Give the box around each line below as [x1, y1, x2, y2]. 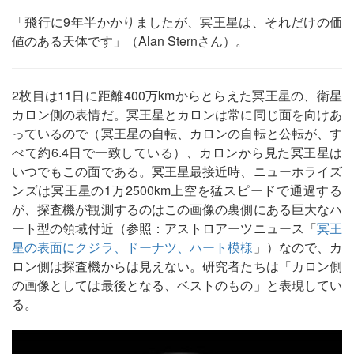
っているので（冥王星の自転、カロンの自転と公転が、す [12, 124, 342, 143]
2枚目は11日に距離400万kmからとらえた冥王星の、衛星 [12, 86, 342, 105]
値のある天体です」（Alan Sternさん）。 [12, 32, 248, 51]
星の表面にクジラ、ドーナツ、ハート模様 [12, 238, 254, 257]
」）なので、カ [253, 238, 343, 257]
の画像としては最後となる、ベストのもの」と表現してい [12, 276, 342, 295]
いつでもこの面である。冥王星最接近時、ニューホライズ [12, 162, 342, 181]
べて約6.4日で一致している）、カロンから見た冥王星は [12, 143, 342, 162]
